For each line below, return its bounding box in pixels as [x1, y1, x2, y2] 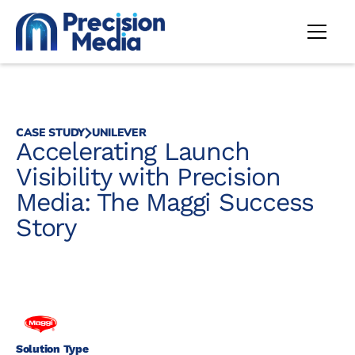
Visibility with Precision [16, 162, 281, 192]
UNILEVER [91, 125, 147, 140]
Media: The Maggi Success [16, 187, 315, 217]
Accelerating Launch [16, 136, 250, 166]
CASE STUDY [16, 125, 85, 140]
